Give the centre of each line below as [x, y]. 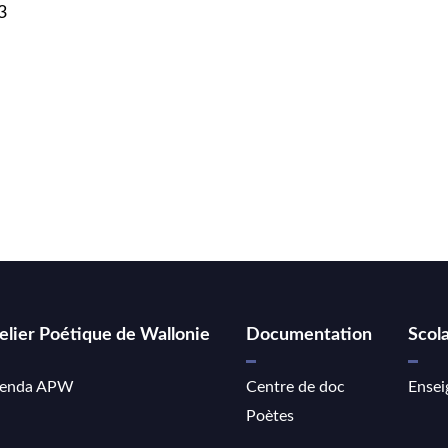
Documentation [309, 335]
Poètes [270, 415]
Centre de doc [295, 386]
